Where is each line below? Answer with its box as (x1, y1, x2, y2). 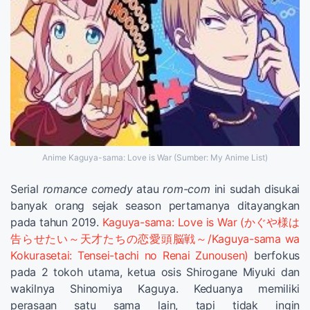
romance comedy (42, 181, 133, 196)
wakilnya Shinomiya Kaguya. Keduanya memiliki (10, 281, 300, 295)
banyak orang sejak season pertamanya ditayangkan (10, 198, 300, 212)
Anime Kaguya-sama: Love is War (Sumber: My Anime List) (42, 152, 268, 163)
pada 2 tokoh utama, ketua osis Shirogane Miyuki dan (10, 264, 300, 279)
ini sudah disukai (210, 181, 300, 196)
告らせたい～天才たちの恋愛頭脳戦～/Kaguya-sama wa (10, 231, 300, 246)
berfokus (248, 248, 300, 262)
